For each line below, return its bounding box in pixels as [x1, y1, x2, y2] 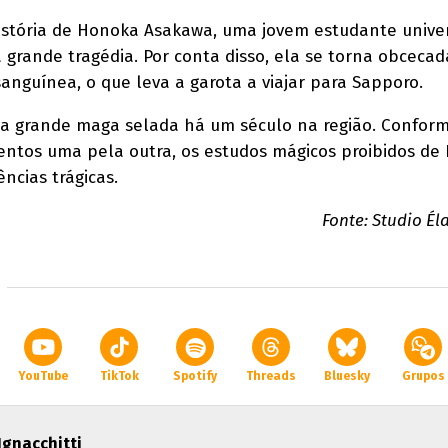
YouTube [18, 369, 68, 383]
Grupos [401, 369, 445, 383]
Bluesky [324, 369, 370, 383]
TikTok [99, 369, 139, 383]
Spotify [173, 369, 217, 383]
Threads [246, 369, 296, 383]
